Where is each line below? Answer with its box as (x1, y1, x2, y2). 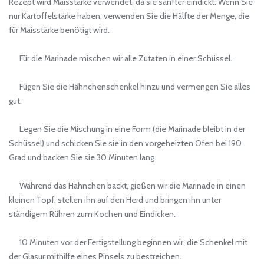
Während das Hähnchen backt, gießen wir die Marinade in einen (9, 180, 246, 192)
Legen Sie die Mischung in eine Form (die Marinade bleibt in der (9, 124, 245, 135)
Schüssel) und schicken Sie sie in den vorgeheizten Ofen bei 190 (9, 138, 242, 149)
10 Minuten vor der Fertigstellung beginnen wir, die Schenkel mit (9, 237, 247, 248)
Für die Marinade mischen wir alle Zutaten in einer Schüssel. (9, 53, 232, 64)
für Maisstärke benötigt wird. (9, 25, 110, 36)
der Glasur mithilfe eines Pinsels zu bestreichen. (9, 251, 181, 262)
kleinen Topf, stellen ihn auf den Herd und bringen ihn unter (9, 194, 221, 206)
